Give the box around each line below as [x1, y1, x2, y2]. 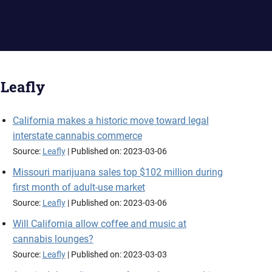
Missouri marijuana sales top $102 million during [12, 166, 223, 178]
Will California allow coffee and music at [12, 218, 186, 229]
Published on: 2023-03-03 [70, 250, 167, 260]
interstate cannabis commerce [12, 130, 142, 141]
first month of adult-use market [12, 182, 145, 193]
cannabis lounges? [12, 233, 93, 245]
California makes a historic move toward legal [12, 115, 209, 126]
